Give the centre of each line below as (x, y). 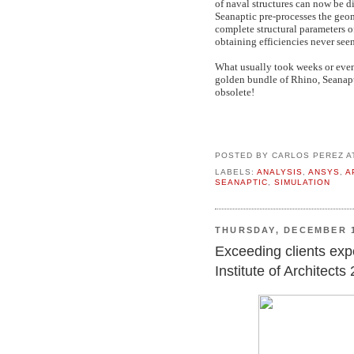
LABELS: (236, 171)
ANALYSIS (279, 171)
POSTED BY (243, 155)
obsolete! (235, 92)
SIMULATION (302, 182)
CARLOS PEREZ (307, 155)
